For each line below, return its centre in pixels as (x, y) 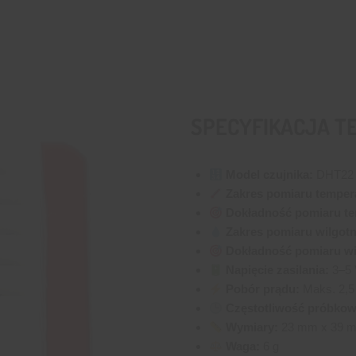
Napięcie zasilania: (277, 270)
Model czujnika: (269, 175)
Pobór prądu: (262, 289)
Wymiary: (252, 327)
